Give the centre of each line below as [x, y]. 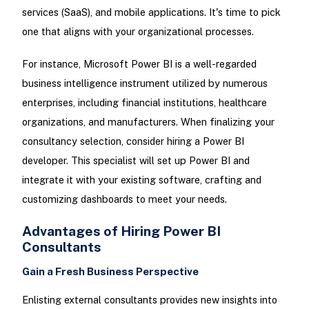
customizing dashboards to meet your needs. [124, 199]
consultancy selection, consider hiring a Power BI [133, 141]
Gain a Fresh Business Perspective [110, 271]
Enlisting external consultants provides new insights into [149, 299]
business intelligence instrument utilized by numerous [144, 83]
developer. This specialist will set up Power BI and [136, 161]
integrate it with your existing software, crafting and [141, 180]
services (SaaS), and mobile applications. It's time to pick [151, 12]
